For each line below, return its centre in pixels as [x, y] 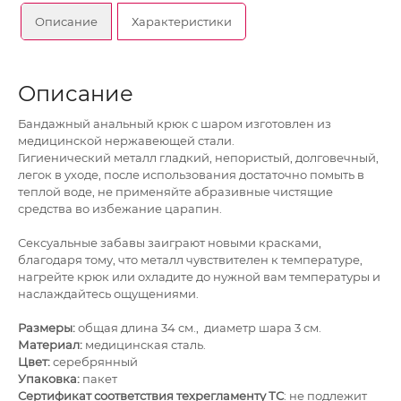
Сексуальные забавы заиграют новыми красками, [170, 243]
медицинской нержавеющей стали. [126, 141]
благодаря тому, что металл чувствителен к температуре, [190, 260]
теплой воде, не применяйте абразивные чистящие [175, 192]
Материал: [50, 345]
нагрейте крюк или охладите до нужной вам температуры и [199, 277]
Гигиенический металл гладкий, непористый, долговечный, [198, 158]
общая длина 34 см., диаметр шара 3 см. [198, 328]
